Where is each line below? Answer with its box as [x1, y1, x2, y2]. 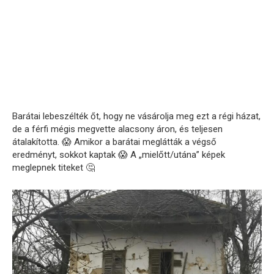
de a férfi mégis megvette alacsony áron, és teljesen [12, 124, 223, 135]
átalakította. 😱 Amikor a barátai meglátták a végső [12, 136, 217, 148]
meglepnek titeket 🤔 [12, 162, 95, 174]
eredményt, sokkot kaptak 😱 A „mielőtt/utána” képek [12, 149, 225, 161]
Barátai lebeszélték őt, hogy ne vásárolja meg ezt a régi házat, [12, 111, 261, 122]
